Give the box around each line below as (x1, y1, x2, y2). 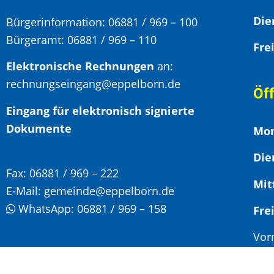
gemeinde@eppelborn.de (44, 183, 174, 199)
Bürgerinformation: (6, 15, 108, 30)
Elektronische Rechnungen (6, 59, 154, 74)
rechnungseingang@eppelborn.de (6, 76, 180, 92)
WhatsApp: (15, 201, 77, 217)
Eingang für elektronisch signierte (6, 103, 194, 118)
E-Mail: (6, 183, 44, 199)
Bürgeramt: (6, 32, 67, 48)
